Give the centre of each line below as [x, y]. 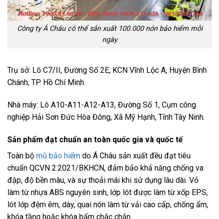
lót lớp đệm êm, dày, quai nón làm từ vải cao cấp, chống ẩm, [108, 204]
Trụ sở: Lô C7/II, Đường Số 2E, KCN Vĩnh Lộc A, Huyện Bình [107, 70]
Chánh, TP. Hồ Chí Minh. [46, 83]
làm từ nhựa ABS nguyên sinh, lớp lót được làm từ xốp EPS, [108, 192]
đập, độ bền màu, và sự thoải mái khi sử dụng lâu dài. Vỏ [103, 180]
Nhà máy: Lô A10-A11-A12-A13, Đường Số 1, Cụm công [102, 105]
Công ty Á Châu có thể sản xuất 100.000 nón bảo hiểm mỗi [109, 29]
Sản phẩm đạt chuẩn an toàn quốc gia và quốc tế [95, 139]
